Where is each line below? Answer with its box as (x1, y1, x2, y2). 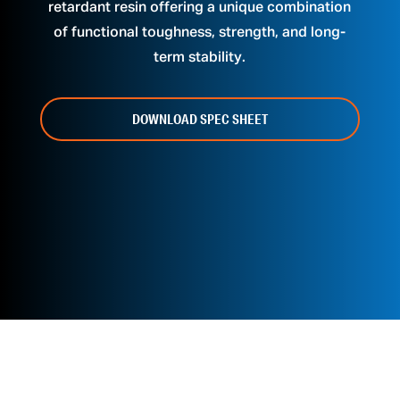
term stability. (154, 50, 246, 65)
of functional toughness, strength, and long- (54, 25, 346, 40)
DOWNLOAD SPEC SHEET (131, 109, 268, 128)
